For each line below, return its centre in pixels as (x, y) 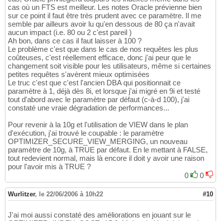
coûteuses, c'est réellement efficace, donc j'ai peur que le (99, 57)
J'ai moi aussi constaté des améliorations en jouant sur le (99, 215)
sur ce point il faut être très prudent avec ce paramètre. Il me (105, 15)
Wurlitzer (21, 194)
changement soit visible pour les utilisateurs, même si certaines (110, 66)
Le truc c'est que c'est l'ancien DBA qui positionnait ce (94, 82)
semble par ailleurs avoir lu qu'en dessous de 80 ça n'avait (101, 24)
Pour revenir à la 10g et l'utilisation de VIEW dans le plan (98, 124)
